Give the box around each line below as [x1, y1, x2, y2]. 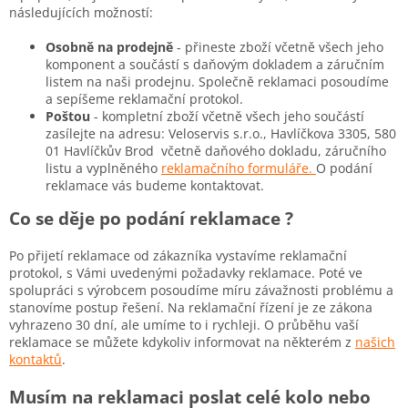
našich [355, 332, 395, 351]
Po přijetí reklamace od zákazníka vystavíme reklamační [9, 246, 347, 264]
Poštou [46, 107, 90, 125]
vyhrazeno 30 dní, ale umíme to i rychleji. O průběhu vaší [9, 315, 359, 333]
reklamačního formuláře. [161, 158, 316, 177]
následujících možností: [9, 3, 153, 21]
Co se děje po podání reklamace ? [9, 206, 298, 229]
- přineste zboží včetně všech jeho [177, 37, 383, 56]
